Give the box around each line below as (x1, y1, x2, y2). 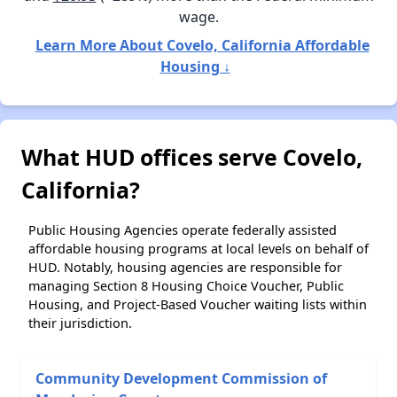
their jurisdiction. (28, 315, 132, 332)
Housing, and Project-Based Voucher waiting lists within (28, 296, 367, 314)
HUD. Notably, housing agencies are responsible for (28, 259, 342, 276)
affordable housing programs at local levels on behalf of (28, 240, 369, 258)
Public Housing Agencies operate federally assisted (28, 222, 337, 239)
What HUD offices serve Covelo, (21, 142, 362, 173)
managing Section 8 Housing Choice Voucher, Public (28, 277, 344, 295)
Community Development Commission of (35, 369, 327, 389)
